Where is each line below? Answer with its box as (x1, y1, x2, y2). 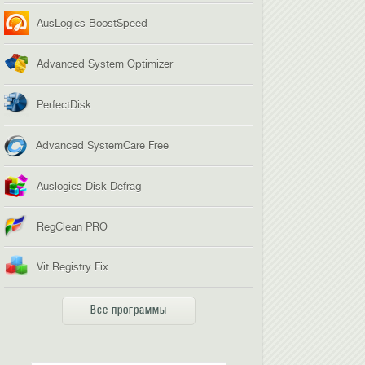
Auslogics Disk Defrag (37, 180, 142, 192)
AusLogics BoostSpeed (37, 17, 148, 29)
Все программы (90, 302, 168, 317)
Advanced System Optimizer (37, 58, 174, 70)
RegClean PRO (37, 221, 108, 233)
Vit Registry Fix (37, 261, 109, 273)
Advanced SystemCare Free (36, 139, 169, 152)
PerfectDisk (37, 99, 92, 111)
